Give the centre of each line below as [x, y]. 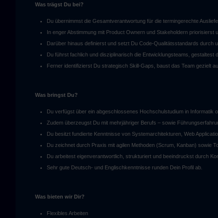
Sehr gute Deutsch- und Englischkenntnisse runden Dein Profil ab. [125, 167]
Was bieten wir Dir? [60, 197]
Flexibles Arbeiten [67, 213]
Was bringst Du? [56, 95]
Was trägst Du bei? [59, 4]
